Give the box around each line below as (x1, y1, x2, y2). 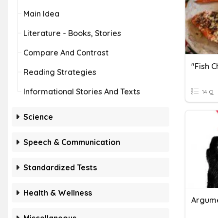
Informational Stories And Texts (23, 87, 140, 96)
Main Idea (23, 9, 59, 18)
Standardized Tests (23, 163, 97, 172)
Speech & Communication (23, 137, 120, 147)
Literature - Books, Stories (23, 28, 121, 38)
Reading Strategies (23, 67, 96, 77)
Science (23, 112, 53, 122)
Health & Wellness (23, 188, 92, 198)
